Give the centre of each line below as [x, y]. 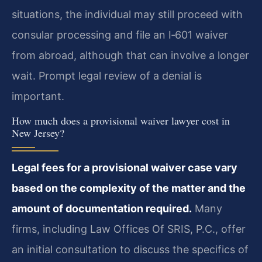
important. [38, 96]
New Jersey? [38, 133]
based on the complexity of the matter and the [129, 188]
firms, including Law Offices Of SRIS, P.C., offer [129, 229]
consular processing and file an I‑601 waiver [120, 35]
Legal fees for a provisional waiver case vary [125, 168]
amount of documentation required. [102, 209]
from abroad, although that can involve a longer [130, 55]
